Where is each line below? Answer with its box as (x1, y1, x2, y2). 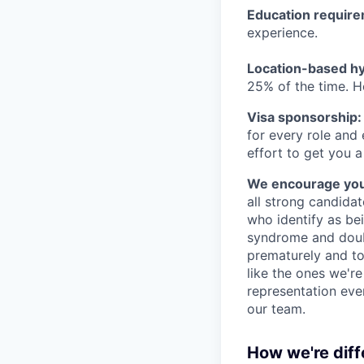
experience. (247, 24, 318, 41)
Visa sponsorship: (247, 108, 362, 125)
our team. (247, 300, 305, 317)
